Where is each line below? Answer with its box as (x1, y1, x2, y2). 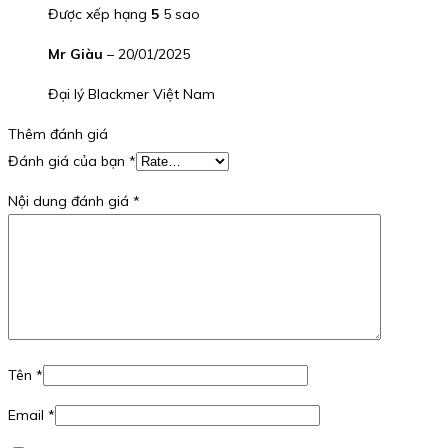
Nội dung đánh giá (8, 192, 133, 211)
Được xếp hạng (48, 5, 151, 24)
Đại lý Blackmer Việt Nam (48, 85, 215, 104)
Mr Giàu (48, 45, 107, 64)
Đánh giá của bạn (8, 152, 129, 171)
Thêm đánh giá (8, 125, 108, 144)
